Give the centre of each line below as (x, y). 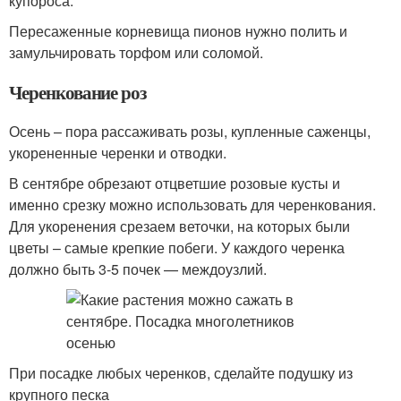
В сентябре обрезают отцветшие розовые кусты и (175, 183)
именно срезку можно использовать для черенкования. (192, 205)
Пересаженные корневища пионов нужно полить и (178, 31)
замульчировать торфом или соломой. (136, 52)
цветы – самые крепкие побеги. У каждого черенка (177, 247)
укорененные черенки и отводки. (118, 153)
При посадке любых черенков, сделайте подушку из (181, 373)
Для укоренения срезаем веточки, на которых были (179, 226)
